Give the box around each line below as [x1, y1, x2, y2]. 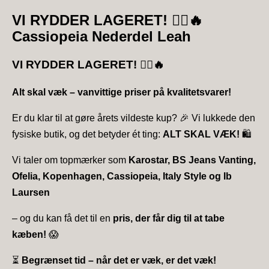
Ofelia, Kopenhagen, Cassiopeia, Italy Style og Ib [12, 171, 232, 182]
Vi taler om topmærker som [12, 155, 128, 166]
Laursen [12, 187, 50, 198]
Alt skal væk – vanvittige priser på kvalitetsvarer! [12, 87, 231, 98]
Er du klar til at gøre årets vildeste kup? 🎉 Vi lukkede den [12, 113, 255, 124]
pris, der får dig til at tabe [113, 213, 225, 224]
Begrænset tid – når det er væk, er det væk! [22, 255, 216, 266]
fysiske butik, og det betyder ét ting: [12, 129, 163, 140]
